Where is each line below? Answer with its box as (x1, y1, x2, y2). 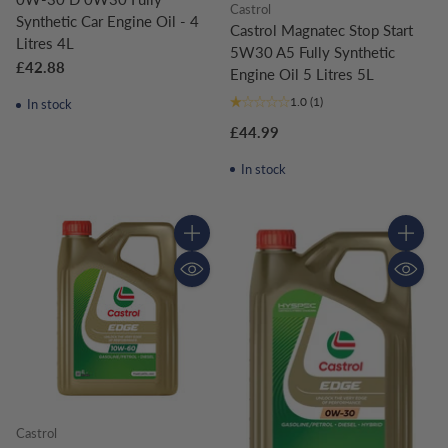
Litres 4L (16, 33, 74, 52)
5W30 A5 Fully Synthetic (230, 42, 395, 61)
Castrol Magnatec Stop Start (230, 20, 413, 39)
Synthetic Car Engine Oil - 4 (16, 11, 199, 30)
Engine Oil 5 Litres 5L (230, 64, 374, 83)
